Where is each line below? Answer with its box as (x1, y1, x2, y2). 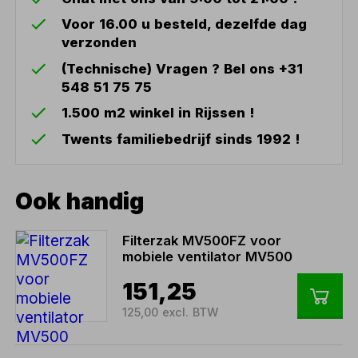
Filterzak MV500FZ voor (121, 233, 281, 249)
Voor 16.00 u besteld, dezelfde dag (62, 16, 308, 33)
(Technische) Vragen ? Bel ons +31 (62, 60, 304, 77)
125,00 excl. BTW (121, 305, 218, 320)
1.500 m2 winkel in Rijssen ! (62, 105, 255, 121)
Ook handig (15, 186, 145, 215)
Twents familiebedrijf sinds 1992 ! (62, 131, 300, 148)
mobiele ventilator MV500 (121, 249, 292, 265)
